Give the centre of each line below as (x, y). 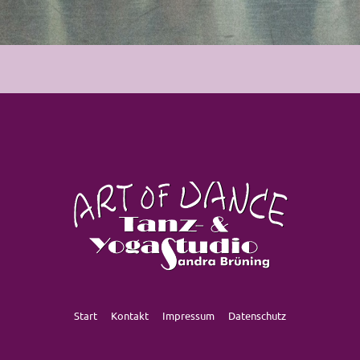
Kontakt (130, 315)
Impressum (188, 315)
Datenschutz (257, 315)
